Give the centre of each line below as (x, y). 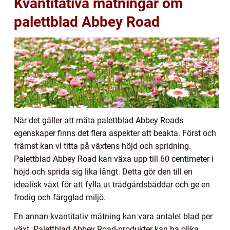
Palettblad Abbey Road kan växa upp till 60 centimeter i (114, 159)
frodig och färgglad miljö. (60, 197)
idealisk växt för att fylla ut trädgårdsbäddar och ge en (112, 184)
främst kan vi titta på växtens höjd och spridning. (102, 146)
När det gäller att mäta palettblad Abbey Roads (99, 120)
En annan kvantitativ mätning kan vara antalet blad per (113, 216)
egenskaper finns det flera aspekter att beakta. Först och (115, 133)
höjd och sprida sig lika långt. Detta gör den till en (103, 171)
